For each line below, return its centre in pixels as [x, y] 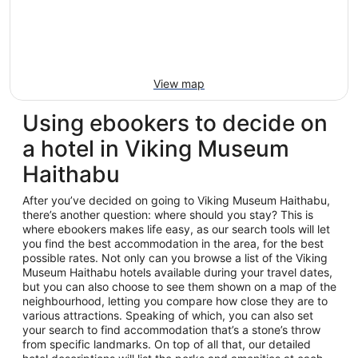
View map [179, 84]
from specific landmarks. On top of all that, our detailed [167, 344]
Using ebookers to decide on [175, 123]
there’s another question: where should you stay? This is [168, 215]
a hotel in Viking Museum [156, 149]
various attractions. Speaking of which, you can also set [168, 315]
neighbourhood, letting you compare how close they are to [175, 301]
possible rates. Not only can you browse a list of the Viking [175, 258]
